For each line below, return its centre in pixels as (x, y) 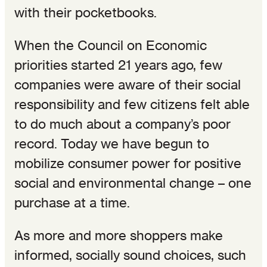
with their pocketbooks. (86, 12)
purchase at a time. (72, 202)
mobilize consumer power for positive (128, 163)
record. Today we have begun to (112, 143)
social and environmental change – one (133, 183)
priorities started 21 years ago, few (118, 65)
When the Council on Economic (111, 45)
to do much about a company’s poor (122, 124)
